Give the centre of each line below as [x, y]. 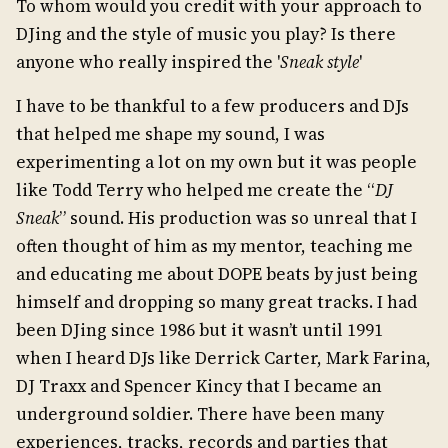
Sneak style [319, 61]
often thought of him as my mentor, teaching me [214, 245]
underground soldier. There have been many [200, 413]
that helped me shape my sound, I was [170, 133]
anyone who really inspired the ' [148, 61]
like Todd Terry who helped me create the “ [195, 189]
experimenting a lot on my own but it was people [216, 161]
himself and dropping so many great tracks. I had [216, 301]
